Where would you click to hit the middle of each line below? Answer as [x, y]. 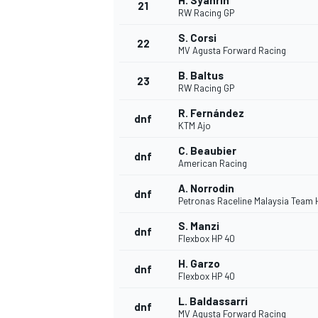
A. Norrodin [206, 188]
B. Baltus [201, 76]
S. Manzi [199, 226]
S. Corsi [197, 38]
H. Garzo [199, 264]
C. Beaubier [207, 151]
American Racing [213, 164]
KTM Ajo [194, 126]
